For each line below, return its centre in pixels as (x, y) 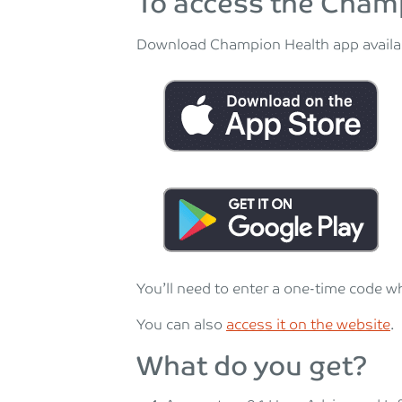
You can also (181, 325)
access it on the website (308, 325)
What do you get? (252, 367)
